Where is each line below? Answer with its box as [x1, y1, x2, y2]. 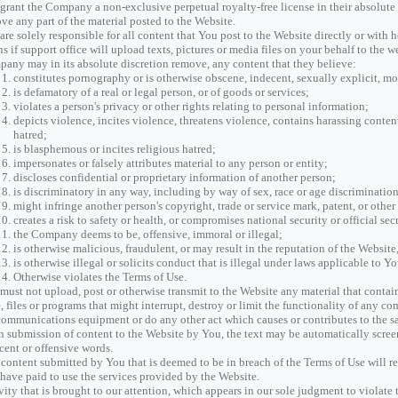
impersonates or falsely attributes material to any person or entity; [13, 156, 328, 170]
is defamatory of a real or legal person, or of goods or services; [13, 85, 309, 99]
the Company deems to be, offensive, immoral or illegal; [13, 227, 283, 241]
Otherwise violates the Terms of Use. [13, 270, 187, 283]
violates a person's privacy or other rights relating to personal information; [13, 99, 369, 113]
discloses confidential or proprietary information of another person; [13, 171, 336, 184]
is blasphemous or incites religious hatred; [13, 142, 216, 155]
